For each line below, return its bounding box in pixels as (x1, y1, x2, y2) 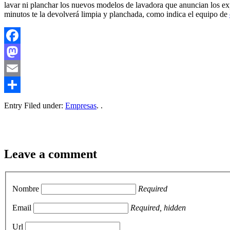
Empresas (65, 101, 97, 110)
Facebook (4, 47, 36, 56)
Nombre (12, 184, 39, 193)
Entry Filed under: (4, 101, 65, 110)
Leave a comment (4, 147, 97, 161)
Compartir (4, 97, 37, 106)
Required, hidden (130, 203, 186, 212)
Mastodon (4, 64, 36, 73)
